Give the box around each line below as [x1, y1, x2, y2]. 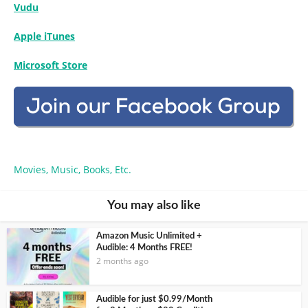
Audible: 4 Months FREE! [96, 243, 192, 252]
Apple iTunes [14, 30, 75, 43]
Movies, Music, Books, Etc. [14, 162, 131, 176]
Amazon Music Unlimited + [96, 231, 202, 241]
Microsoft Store [14, 58, 87, 72]
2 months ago [96, 254, 148, 267]
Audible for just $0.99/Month [96, 295, 212, 305]
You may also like [107, 199, 201, 212]
